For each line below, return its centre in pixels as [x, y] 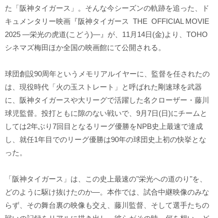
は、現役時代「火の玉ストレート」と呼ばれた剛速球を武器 [103, 87]
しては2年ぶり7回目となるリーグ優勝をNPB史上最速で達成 [104, 126]
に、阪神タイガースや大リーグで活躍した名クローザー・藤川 [107, 100]
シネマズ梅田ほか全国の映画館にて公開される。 [85, 47]
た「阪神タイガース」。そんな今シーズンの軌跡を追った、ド [107, 8]
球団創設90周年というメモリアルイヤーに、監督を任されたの [107, 73]
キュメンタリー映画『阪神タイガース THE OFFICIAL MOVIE [107, 21]
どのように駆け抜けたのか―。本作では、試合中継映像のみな [107, 192]
